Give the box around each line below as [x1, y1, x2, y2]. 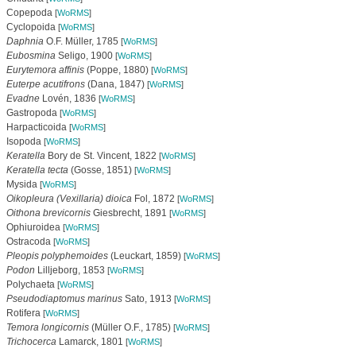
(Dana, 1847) [84, 79, 147, 90]
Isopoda [6, 136, 44, 147]
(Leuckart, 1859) [107, 250, 184, 261]
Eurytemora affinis [6, 64, 84, 75]
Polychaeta [6, 279, 57, 290]
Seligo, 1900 [55, 50, 115, 61]
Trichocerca [6, 336, 56, 347]
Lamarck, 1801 [56, 336, 126, 347]
